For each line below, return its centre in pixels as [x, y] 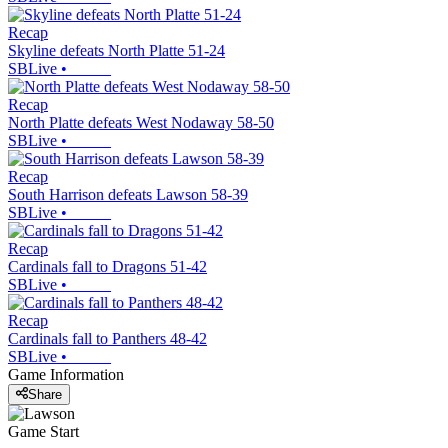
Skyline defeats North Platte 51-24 [116, 50]
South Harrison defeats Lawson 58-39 [128, 194]
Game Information [66, 374]
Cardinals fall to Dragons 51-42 [107, 266]
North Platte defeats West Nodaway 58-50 [141, 122]
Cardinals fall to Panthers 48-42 [107, 338]
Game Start [43, 432]
